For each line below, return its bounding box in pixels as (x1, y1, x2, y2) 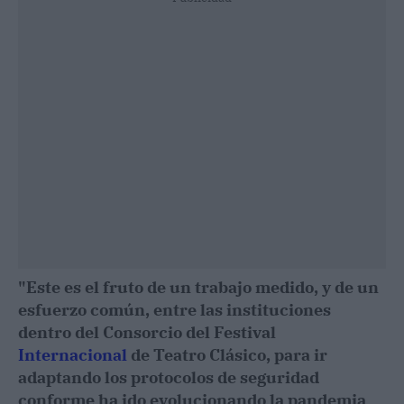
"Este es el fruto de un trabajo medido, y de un (18, 277, 379, 298)
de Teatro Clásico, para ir (127, 344, 327, 365)
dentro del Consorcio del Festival (18, 322, 276, 343)
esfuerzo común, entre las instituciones (18, 299, 331, 320)
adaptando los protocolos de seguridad (18, 367, 319, 388)
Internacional (18, 344, 127, 365)
